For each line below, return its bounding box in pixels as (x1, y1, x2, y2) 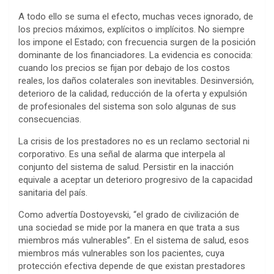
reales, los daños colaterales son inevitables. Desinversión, (18, 75, 254, 87)
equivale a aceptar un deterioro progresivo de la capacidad (18, 174, 253, 186)
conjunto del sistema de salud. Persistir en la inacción (18, 161, 234, 173)
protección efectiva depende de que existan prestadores (18, 261, 245, 272)
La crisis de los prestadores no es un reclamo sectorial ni (18, 136, 250, 147)
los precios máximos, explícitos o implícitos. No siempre (18, 24, 245, 35)
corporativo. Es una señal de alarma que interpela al (18, 149, 225, 160)
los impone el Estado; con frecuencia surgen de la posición (18, 37, 256, 48)
